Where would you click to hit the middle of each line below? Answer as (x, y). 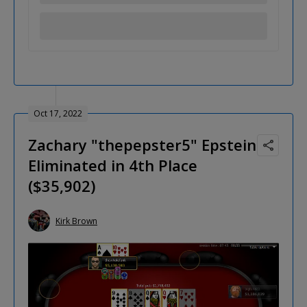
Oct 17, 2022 (58, 114)
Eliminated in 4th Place (113, 165)
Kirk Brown (76, 221)
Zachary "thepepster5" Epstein (142, 145)
